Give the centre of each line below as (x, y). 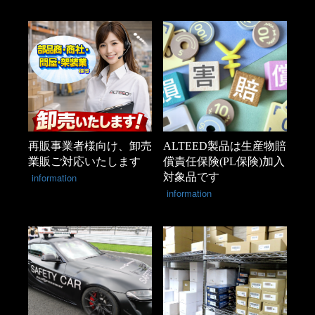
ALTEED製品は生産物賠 (225, 146)
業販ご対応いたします (84, 162)
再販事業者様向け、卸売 (90, 146)
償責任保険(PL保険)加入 (224, 162)
